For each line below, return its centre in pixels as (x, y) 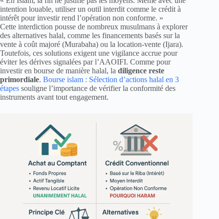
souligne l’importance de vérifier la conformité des (97, 88)
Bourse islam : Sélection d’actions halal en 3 (111, 79)
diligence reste (141, 70)
